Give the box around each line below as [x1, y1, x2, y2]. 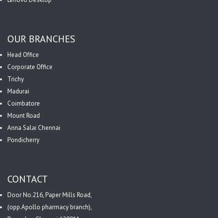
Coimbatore [7, 99, 40, 108]
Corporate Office [7, 62, 53, 71]
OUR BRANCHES [7, 32, 75, 45]
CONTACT [7, 172, 48, 185]
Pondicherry [7, 135, 39, 144]
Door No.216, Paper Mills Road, [7, 190, 92, 199]
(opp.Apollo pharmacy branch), [7, 202, 92, 211]
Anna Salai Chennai [7, 123, 60, 132]
